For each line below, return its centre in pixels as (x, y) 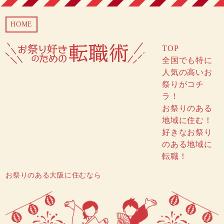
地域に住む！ (187, 120)
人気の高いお (187, 72)
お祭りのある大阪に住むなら (53, 175)
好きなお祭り (187, 132)
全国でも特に (187, 60)
